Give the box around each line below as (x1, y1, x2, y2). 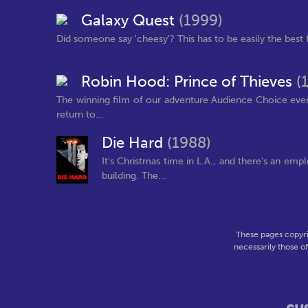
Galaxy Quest (81, 12, 179, 30)
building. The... (102, 169, 166, 181)
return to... (56, 108, 104, 120)
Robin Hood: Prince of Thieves (81, 73, 296, 91)
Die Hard (102, 134, 167, 152)
